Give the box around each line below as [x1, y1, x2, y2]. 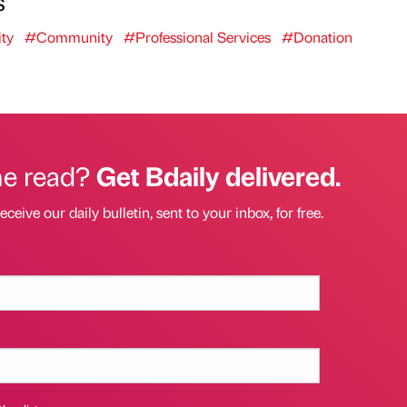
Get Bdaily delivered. [95, 157, 341, 193]
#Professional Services [123, 26, 271, 46]
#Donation [281, 26, 352, 46]
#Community [24, 26, 113, 46]
